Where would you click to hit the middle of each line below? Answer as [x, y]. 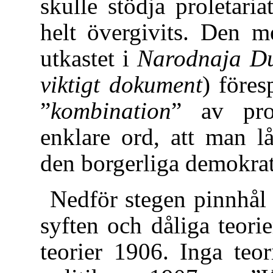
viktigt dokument [121, 84]
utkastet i [89, 58]
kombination [111, 110]
